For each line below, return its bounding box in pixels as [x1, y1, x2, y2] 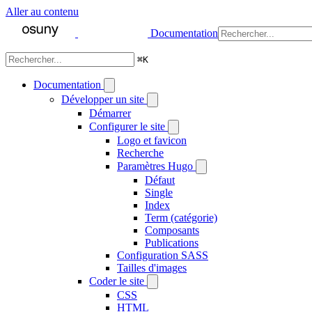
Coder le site [89, 275, 144, 287]
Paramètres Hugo [117, 160, 193, 172]
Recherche [117, 147, 164, 159]
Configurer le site [89, 120, 165, 132]
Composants [145, 224, 199, 236]
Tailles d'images [117, 262, 187, 274]
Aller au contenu [6, 6, 79, 17]
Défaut [145, 174, 175, 186]
